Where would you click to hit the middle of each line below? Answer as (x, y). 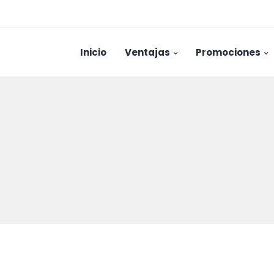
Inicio (93, 52)
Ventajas (147, 52)
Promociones (228, 52)
